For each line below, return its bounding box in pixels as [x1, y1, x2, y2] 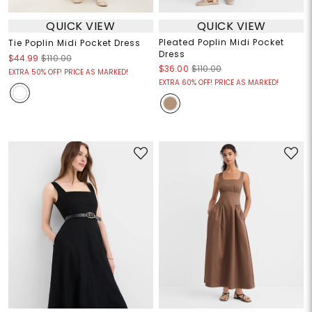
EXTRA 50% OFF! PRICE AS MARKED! [8, 67, 128, 78]
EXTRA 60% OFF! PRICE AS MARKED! [159, 77, 279, 88]
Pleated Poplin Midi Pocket [159, 36, 284, 49]
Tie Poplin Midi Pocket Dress [8, 37, 141, 49]
